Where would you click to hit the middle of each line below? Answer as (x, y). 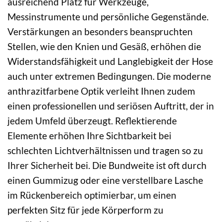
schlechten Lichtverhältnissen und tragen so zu (105, 150)
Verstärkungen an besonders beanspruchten (100, 31)
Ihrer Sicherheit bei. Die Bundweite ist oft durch (107, 165)
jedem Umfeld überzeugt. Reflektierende (92, 120)
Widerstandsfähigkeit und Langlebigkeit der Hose (110, 61)
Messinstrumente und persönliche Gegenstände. (108, 16)
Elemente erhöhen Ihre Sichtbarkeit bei (89, 135)
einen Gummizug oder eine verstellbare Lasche (105, 180)
